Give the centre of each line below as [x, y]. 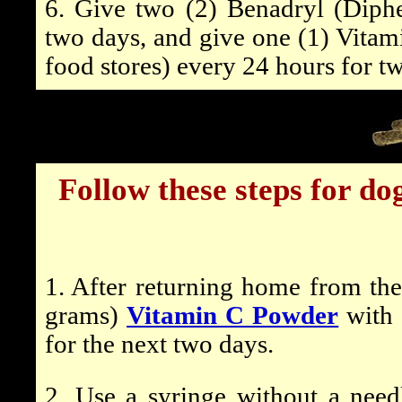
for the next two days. [159, 344]
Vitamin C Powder [233, 315]
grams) [86, 315]
